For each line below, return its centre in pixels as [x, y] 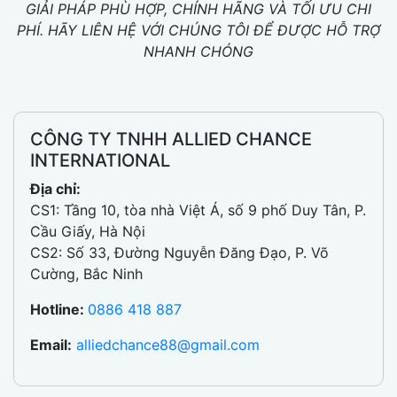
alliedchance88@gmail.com [168, 344]
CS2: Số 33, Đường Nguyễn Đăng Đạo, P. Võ [179, 252]
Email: [51, 344]
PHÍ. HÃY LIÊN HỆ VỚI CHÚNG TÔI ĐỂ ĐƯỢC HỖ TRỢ [198, 30]
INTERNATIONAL [100, 160]
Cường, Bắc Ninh [86, 273]
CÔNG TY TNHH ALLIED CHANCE [171, 139]
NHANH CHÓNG [198, 51]
